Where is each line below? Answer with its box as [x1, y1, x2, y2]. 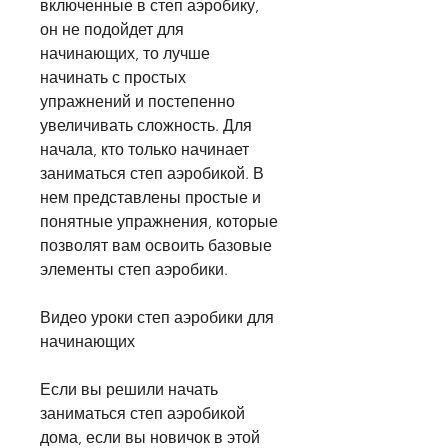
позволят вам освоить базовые [40, 236, 272, 256]
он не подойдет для [40, 20, 184, 40]
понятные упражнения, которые [40, 212, 278, 232]
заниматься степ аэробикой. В [40, 164, 264, 184]
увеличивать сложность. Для [40, 116, 252, 136]
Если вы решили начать [40, 380, 218, 400]
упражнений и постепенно [40, 92, 235, 112]
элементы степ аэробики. [40, 260, 228, 280]
